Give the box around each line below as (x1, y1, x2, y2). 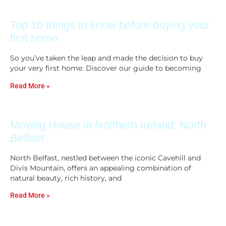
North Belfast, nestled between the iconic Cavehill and (10, 153, 201, 162)
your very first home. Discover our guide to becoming (10, 64, 201, 73)
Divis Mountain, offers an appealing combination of (10, 163, 191, 172)
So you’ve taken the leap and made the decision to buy (10, 54, 203, 63)
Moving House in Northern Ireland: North (10, 118, 206, 131)
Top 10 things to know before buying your (10, 19, 209, 32)
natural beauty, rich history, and (10, 174, 122, 182)
